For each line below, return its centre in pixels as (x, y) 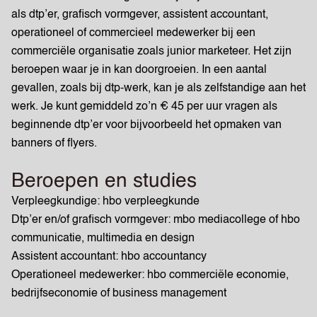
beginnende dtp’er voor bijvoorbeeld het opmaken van (146, 125)
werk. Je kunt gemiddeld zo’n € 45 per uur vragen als (144, 107)
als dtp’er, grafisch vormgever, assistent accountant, (140, 15)
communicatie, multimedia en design (103, 238)
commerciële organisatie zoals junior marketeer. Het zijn (151, 52)
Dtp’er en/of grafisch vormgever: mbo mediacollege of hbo (156, 220)
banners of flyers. (56, 144)
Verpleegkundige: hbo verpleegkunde (105, 202)
